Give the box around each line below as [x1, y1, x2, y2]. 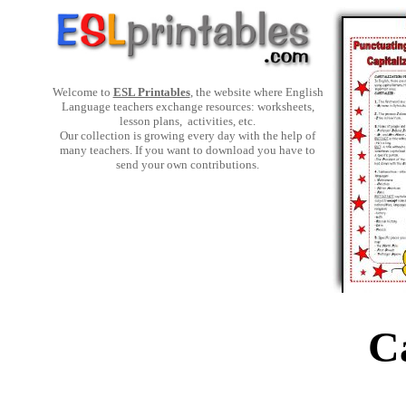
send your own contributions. [116, 158, 259, 171]
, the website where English [189, 85, 324, 99]
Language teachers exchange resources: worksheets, [61, 100, 314, 113]
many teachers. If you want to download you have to [60, 143, 315, 157]
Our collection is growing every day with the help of [60, 129, 315, 142]
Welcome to [52, 85, 113, 99]
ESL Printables [112, 85, 190, 99]
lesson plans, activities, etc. [120, 114, 256, 128]
